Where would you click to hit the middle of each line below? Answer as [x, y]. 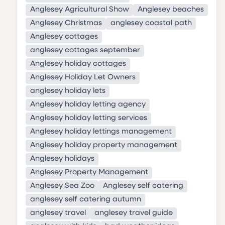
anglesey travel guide [133, 213]
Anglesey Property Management [89, 173]
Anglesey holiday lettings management [101, 132]
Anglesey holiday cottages [78, 64]
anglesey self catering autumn [85, 200]
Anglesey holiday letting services [88, 119]
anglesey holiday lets [68, 91]
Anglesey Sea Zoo [62, 186]
